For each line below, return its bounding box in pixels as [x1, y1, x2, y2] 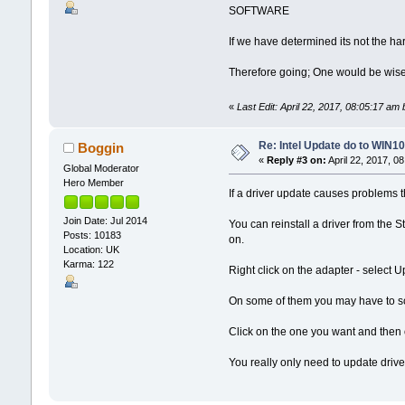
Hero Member [62, 176, 124, 188]
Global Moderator [62, 162, 139, 174]
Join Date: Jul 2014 [62, 214, 147, 226]
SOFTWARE [229, 5, 290, 18]
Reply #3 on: [266, 154, 326, 165]
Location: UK [62, 243, 119, 255]
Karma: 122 [62, 258, 114, 269]
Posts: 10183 [62, 229, 121, 240]
